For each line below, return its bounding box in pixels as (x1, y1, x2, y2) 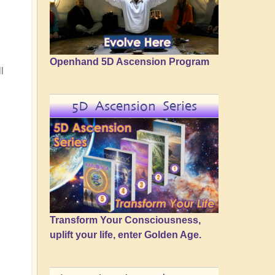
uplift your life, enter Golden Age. (50, 229, 201, 240)
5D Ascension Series (71, 98, 197, 114)
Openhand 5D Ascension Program (50, 56, 209, 68)
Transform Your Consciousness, (50, 214, 201, 225)
